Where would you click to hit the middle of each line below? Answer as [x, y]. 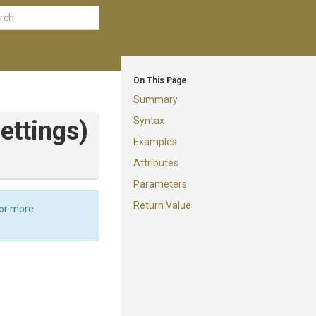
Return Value [162, 205]
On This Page [160, 80]
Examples [155, 142]
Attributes [156, 163]
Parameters [160, 184]
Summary [156, 99]
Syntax [149, 121]
